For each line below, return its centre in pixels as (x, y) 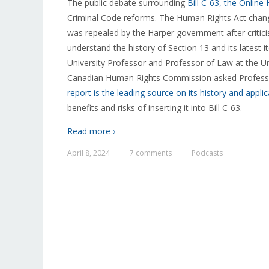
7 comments (151, 153)
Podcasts (207, 153)
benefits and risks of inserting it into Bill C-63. (155, 108)
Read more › (91, 131)
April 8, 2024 (89, 153)
